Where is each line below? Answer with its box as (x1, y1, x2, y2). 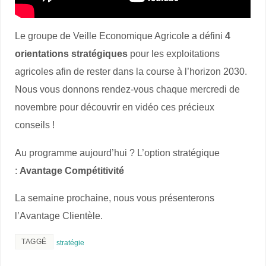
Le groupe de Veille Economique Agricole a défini (15, 30, 226, 42)
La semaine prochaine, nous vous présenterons (15, 192, 215, 203)
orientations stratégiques (15, 48, 128, 59)
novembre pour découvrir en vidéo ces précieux (15, 102, 215, 113)
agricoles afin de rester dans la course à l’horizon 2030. (15, 66, 248, 77)
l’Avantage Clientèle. (15, 210, 103, 221)
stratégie (56, 239, 84, 248)
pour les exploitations (128, 48, 220, 59)
